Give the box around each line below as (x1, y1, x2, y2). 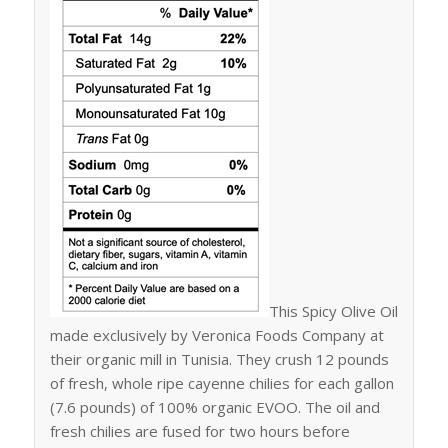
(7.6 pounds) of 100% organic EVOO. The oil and (49, 397, 380, 417)
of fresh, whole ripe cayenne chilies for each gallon (49, 373, 394, 393)
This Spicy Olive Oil (268, 301, 398, 321)
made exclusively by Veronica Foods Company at (49, 325, 384, 345)
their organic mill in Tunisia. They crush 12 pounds (49, 349, 389, 369)
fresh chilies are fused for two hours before (49, 421, 350, 441)
